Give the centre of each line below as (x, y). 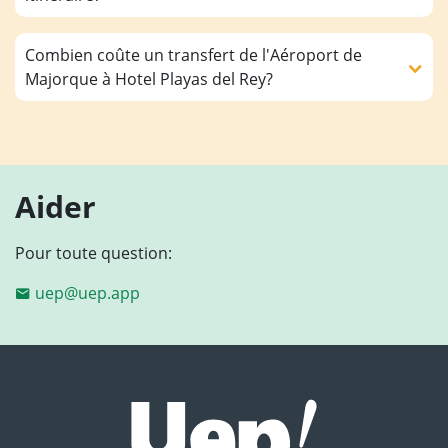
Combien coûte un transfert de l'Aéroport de (193, 55)
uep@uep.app (87, 293)
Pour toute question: (93, 253)
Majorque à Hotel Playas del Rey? (149, 79)
